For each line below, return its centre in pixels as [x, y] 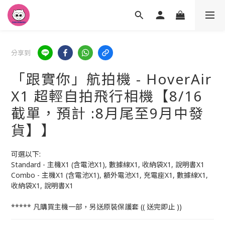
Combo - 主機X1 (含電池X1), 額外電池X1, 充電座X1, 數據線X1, [110, 175]
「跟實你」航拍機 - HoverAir [111, 79]
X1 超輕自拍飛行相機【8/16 [107, 96]
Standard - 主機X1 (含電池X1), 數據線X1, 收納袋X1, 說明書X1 [108, 164]
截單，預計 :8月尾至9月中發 [107, 113]
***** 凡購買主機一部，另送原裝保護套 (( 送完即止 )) [96, 207]
